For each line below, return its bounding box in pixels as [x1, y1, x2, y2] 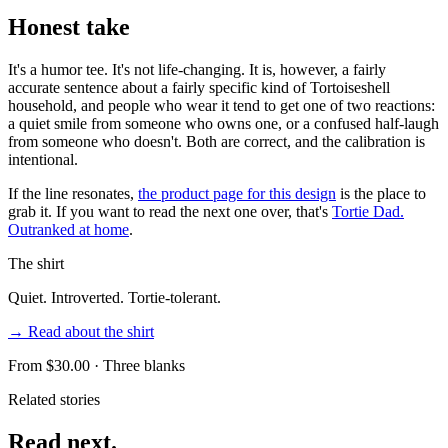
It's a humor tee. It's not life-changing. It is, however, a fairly [8, 61, 386, 79]
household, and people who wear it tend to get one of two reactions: [8, 97, 435, 115]
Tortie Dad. [332, 203, 404, 221]
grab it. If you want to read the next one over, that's [8, 203, 332, 221]
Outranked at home [8, 221, 129, 239]
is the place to [336, 185, 426, 203]
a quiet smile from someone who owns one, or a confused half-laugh [8, 115, 439, 133]
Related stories [8, 391, 100, 409]
